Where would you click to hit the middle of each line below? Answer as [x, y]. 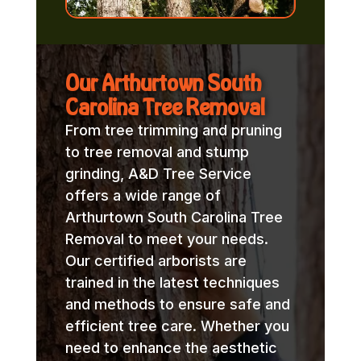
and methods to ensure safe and [177, 304]
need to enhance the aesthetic [171, 347]
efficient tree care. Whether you [177, 326]
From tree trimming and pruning [173, 130]
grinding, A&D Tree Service [158, 173]
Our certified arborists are [156, 260]
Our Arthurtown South [163, 82]
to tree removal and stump [157, 151]
